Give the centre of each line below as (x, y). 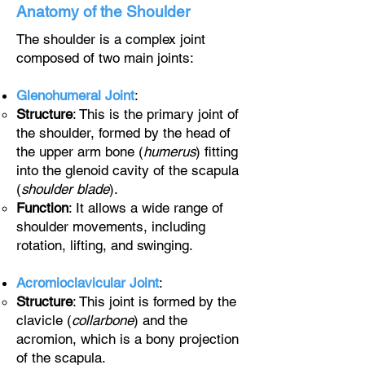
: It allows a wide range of (146, 208)
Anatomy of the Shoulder (103, 11)
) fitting (217, 152)
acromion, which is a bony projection (128, 339)
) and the (161, 320)
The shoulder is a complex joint (111, 39)
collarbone (103, 320)
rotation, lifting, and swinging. (105, 245)
